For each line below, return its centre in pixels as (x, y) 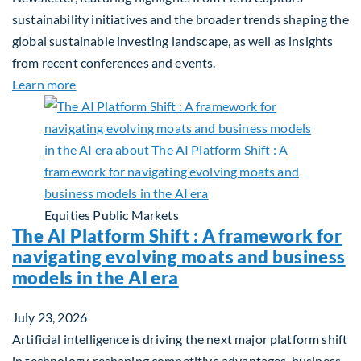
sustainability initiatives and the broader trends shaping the (180, 19)
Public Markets (136, 215)
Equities (68, 215)
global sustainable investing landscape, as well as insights (173, 41)
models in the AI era (95, 278)
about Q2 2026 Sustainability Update (181, 83)
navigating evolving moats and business (179, 257)
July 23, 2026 (50, 317)
